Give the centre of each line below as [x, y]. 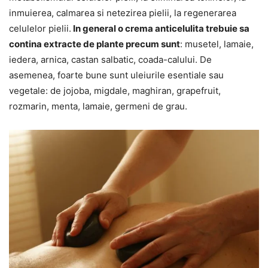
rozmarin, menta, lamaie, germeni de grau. [98, 106]
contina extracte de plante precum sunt [95, 44]
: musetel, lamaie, [217, 44]
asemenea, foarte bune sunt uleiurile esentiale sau [116, 75]
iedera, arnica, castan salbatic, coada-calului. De [110, 59]
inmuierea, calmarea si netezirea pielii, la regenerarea [123, 13]
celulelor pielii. [40, 28]
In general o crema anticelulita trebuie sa [160, 28]
